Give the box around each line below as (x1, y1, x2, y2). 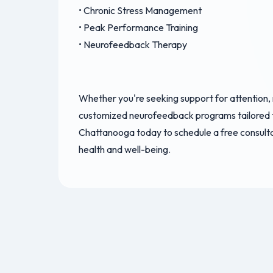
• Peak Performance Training (79, 21, 198, 34)
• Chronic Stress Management (79, 4, 202, 17)
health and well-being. (79, 143, 171, 156)
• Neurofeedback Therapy (79, 38, 187, 51)
